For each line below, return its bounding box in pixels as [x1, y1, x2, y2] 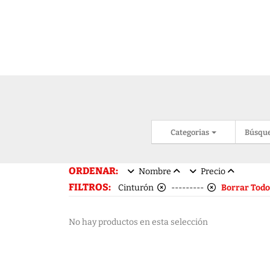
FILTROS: [69, 181, 113, 193]
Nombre [137, 166, 173, 177]
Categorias [171, 127, 211, 137]
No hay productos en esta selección [69, 217, 208, 228]
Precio [199, 166, 227, 177]
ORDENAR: [69, 165, 120, 177]
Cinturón [118, 183, 157, 193]
